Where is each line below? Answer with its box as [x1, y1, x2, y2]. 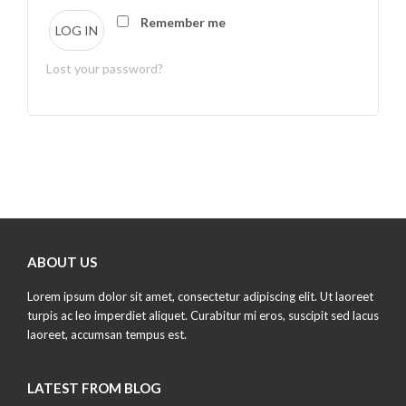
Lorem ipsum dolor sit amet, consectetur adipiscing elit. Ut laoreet [27, 289, 373, 304]
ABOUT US [27, 254, 97, 270]
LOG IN [55, 23, 98, 38]
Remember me [140, 14, 226, 30]
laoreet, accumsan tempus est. [27, 327, 187, 342]
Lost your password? [46, 61, 163, 76]
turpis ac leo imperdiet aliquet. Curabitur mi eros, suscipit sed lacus [27, 308, 379, 323]
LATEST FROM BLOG [27, 380, 161, 396]
